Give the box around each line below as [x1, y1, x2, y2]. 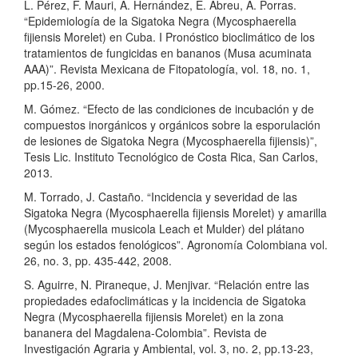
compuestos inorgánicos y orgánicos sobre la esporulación [24, 117, 320, 133]
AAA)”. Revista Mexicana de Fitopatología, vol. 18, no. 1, [24, 61, 310, 77]
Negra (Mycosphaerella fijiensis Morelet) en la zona [24, 308, 284, 324]
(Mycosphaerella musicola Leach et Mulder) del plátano [24, 221, 304, 237]
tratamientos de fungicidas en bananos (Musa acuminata [24, 45, 312, 61]
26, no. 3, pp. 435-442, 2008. [24, 253, 172, 268]
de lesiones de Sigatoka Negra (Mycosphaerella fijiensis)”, [24, 133, 317, 149]
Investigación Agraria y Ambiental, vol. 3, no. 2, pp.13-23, [24, 340, 313, 356]
